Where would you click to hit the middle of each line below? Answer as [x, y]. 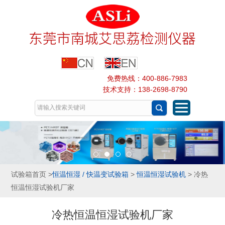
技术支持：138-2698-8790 [145, 89]
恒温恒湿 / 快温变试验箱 [90, 174]
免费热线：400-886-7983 [147, 78]
